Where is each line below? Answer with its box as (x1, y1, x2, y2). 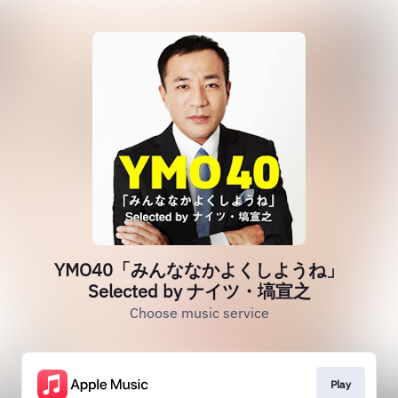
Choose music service (129, 304, 269, 322)
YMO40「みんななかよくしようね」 (54, 258, 344, 282)
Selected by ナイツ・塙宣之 (87, 279, 311, 303)
